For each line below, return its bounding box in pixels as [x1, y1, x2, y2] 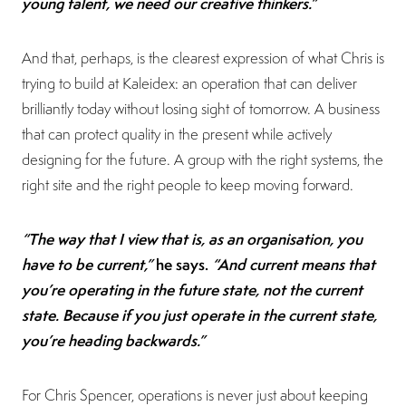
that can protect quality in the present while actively [22, 123, 332, 144]
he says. [156, 253, 212, 275]
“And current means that [212, 253, 375, 275]
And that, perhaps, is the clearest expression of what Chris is [22, 47, 384, 68]
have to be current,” [22, 253, 156, 275]
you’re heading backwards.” [22, 329, 205, 351]
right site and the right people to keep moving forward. [22, 174, 353, 195]
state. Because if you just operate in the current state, [22, 304, 377, 325]
